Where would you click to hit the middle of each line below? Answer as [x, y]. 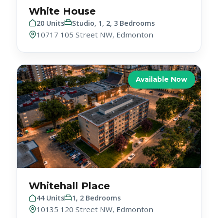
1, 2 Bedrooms [97, 180]
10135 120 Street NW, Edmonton [95, 191]
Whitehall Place [70, 168]
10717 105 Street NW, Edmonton [95, 16]
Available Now [161, 61]
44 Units [51, 180]
